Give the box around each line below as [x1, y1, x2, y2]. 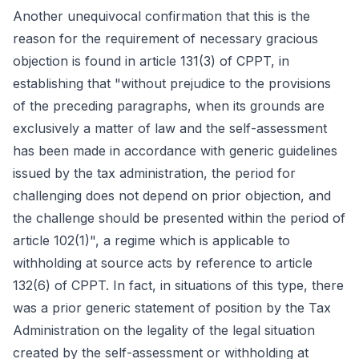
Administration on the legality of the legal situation [13, 322, 315, 338]
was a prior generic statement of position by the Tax [13, 300, 331, 316]
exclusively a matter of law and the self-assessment [13, 120, 327, 136]
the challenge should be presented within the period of [13, 210, 345, 226]
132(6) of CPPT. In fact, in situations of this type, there [13, 277, 344, 293]
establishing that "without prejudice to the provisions [13, 75, 331, 91]
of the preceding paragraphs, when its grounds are [13, 98, 325, 114]
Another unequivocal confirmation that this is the [13, 8, 310, 24]
